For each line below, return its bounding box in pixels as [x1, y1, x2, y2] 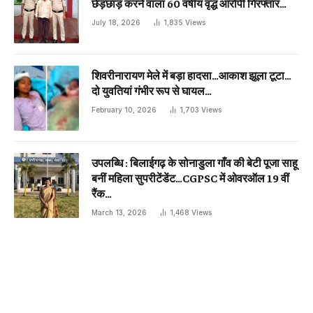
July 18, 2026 [92, 17, 140, 27]
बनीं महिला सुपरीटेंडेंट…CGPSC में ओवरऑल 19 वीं [92, 170, 289, 184]
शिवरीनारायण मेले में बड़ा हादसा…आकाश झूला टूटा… [92, 67, 291, 82]
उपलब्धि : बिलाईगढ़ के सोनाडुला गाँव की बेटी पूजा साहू [92, 154, 298, 169]
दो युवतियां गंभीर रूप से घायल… [92, 82, 212, 97]
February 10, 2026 [92, 105, 156, 114]
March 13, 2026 [92, 208, 147, 217]
